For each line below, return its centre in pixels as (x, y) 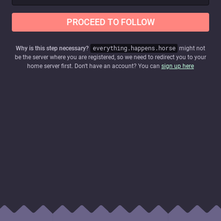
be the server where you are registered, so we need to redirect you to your (110, 57)
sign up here (178, 66)
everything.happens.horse (134, 48)
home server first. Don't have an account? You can (94, 66)
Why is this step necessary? (52, 48)
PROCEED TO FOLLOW (110, 22)
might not (192, 48)
